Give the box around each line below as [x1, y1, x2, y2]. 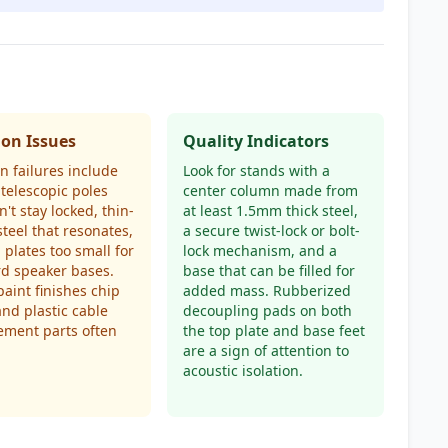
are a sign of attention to [182, 341, 349, 360]
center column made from [182, 181, 358, 200]
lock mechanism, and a [182, 241, 337, 260]
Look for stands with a [182, 161, 330, 180]
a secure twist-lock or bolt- [182, 221, 360, 240]
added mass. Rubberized [182, 281, 351, 300]
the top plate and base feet [182, 321, 365, 340]
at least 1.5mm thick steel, [182, 201, 358, 220]
